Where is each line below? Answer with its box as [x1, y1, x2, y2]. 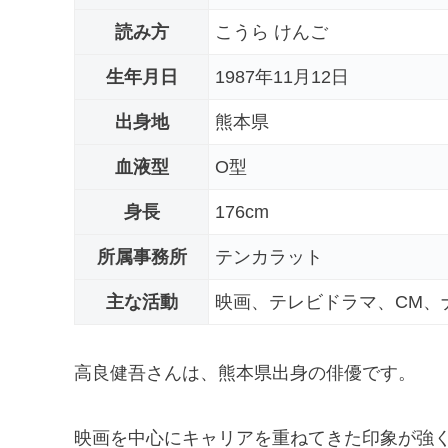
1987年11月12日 [215, 66, 349, 87]
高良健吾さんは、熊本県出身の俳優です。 [74, 363, 416, 384]
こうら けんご [215, 21, 328, 42]
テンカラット [215, 246, 323, 267]
